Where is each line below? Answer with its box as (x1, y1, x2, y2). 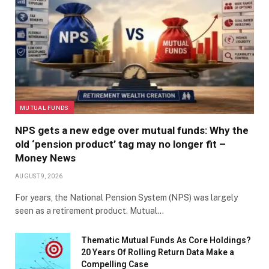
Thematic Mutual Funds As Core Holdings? (81, 235, 251, 246)
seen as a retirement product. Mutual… (15, 206, 164, 216)
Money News (15, 152, 76, 165)
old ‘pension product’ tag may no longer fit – (15, 138, 226, 151)
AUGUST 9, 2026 (15, 173, 63, 180)
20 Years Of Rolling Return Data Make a (81, 247, 234, 258)
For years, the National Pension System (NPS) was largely (15, 193, 238, 203)
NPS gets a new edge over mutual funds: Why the (15, 124, 249, 137)
